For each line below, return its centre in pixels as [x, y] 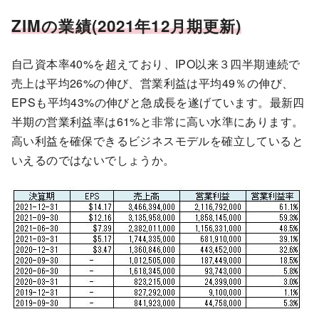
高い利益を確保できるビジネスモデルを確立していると [157, 141]
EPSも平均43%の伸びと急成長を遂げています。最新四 [158, 103]
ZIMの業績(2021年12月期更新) [127, 26]
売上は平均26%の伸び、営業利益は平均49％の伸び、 [153, 83]
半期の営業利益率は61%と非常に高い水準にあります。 [158, 122]
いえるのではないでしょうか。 [93, 160]
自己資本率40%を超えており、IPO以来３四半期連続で [156, 64]
